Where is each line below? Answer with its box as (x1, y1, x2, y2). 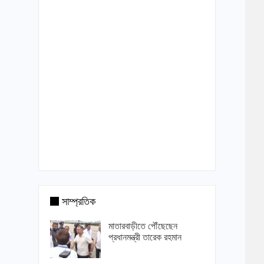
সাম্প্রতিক (61, 195, 95, 207)
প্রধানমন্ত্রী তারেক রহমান (108, 232, 181, 243)
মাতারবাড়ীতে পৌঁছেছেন (108, 220, 177, 232)
